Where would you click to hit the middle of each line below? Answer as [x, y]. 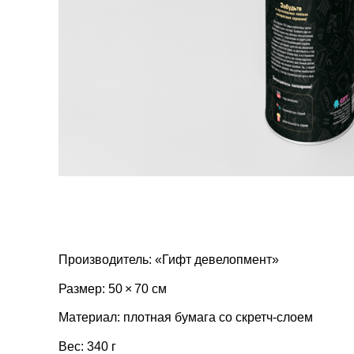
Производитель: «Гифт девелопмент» [169, 259]
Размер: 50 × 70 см [113, 288]
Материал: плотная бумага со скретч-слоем [186, 318]
